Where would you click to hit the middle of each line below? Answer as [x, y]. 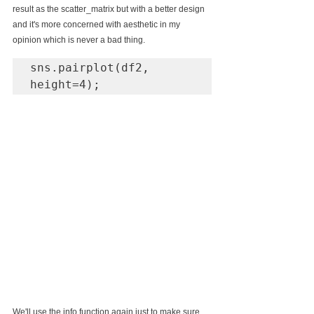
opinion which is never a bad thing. [79, 40]
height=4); [65, 85]
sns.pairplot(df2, [90, 68]
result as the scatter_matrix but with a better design [110, 9]
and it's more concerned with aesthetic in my [97, 25]
